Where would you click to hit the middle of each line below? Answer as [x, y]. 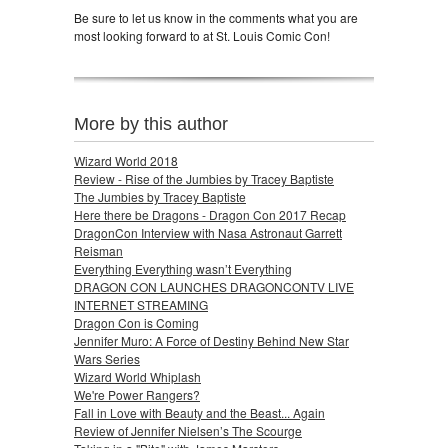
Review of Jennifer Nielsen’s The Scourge [188, 430]
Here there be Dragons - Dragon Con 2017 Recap [210, 214]
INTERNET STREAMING [141, 304]
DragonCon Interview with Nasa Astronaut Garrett [208, 232]
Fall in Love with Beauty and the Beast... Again [199, 412]
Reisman [98, 250]
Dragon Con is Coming [136, 322]
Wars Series [107, 358]
